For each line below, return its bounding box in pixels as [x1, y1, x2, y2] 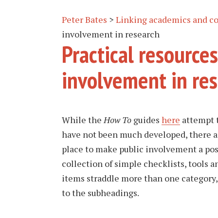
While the [62, 114, 104, 126]
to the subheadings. [62, 187, 139, 199]
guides [131, 114, 162, 126]
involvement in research [62, 28, 160, 40]
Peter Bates [62, 14, 107, 25]
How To [104, 114, 131, 126]
